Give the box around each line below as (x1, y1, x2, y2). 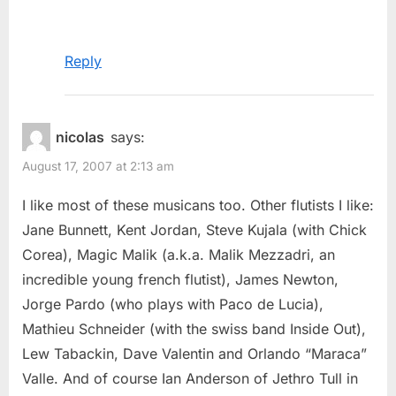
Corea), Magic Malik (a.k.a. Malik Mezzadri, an (22, 245, 335, 263)
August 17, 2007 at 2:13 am (22, 158, 174, 173)
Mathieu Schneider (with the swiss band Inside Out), (22, 319, 366, 338)
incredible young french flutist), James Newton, (22, 270, 339, 288)
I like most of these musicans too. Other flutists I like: (22, 195, 374, 214)
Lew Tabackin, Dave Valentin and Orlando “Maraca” (22, 344, 367, 362)
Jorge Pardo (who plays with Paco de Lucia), (22, 294, 324, 313)
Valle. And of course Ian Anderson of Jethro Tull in (22, 369, 358, 387)
